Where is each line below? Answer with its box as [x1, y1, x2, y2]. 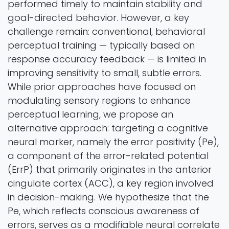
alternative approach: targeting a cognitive [8, 121, 208, 134]
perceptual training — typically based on [8, 38, 195, 52]
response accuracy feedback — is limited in [8, 52, 206, 65]
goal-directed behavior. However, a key [8, 11, 189, 24]
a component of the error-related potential [8, 149, 209, 162]
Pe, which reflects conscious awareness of [8, 204, 199, 217]
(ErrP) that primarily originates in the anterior [8, 163, 212, 176]
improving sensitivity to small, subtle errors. [8, 66, 201, 79]
